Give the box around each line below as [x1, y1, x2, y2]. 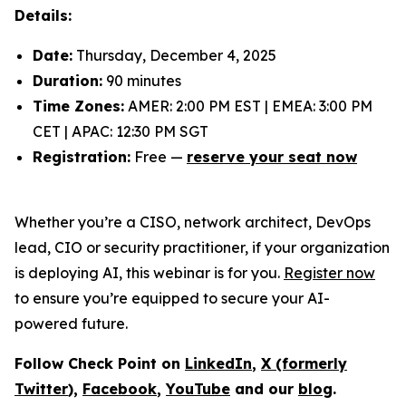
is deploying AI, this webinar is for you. [14, 264, 284, 282]
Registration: [33, 148, 130, 166]
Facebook [82, 380, 157, 398]
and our [230, 380, 298, 398]
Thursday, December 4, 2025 [72, 46, 276, 64]
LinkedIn [185, 354, 252, 372]
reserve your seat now [187, 148, 357, 166]
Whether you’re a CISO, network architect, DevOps [14, 213, 371, 231]
